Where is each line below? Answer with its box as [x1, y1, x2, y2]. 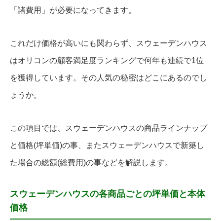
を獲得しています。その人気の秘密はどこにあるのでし [10, 74, 207, 82]
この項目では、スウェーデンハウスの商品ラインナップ [10, 124, 207, 133]
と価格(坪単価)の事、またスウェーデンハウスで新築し [10, 141, 204, 150]
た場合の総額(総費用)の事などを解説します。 [10, 158, 173, 167]
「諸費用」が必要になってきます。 [10, 6, 136, 15]
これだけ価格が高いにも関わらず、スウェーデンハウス [10, 39, 207, 48]
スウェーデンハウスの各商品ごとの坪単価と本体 [10, 189, 205, 199]
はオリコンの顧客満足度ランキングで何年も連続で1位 [10, 56, 204, 65]
